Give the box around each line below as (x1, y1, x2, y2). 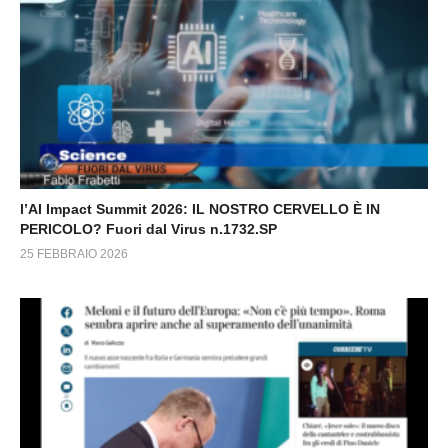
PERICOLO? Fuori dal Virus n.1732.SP (20, 221, 277, 237)
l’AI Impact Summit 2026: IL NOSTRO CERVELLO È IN (20, 201, 380, 217)
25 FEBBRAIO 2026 (20, 247, 128, 261)
